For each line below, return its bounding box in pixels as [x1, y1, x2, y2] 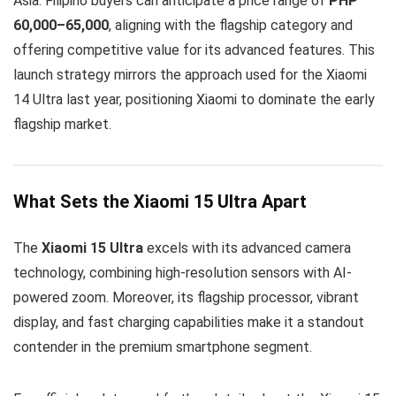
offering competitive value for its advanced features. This [13, 41, 375, 58]
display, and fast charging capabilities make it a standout [13, 313, 364, 331]
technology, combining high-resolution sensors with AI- [13, 263, 352, 281]
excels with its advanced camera [143, 239, 351, 256]
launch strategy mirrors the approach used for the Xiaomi [13, 65, 367, 83]
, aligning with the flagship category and [109, 16, 353, 34]
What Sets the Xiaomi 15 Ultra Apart [13, 190, 307, 212]
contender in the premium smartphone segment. [13, 338, 312, 355]
